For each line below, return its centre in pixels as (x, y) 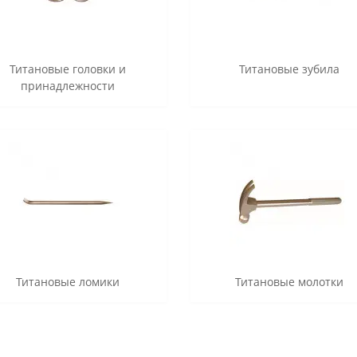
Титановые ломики (68, 282)
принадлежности (68, 86)
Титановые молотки (289, 282)
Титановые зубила (289, 69)
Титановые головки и (68, 69)
